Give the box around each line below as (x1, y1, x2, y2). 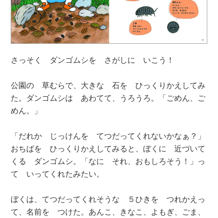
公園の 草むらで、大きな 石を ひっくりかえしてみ (11, 79, 206, 91)
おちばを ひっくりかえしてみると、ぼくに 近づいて (11, 143, 206, 154)
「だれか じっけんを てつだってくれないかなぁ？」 (11, 130, 206, 142)
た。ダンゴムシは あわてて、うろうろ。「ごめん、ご (11, 92, 206, 104)
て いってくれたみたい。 (11, 168, 105, 180)
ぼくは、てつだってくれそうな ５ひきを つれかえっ (11, 193, 206, 205)
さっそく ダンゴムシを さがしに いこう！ (11, 54, 175, 66)
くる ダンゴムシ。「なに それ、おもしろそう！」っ (11, 155, 206, 167)
